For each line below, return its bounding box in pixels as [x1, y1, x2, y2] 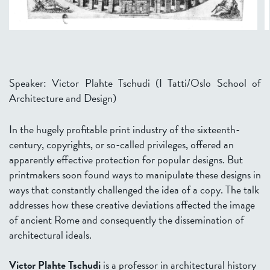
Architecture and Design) [9, 90, 116, 107]
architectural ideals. [9, 227, 92, 243]
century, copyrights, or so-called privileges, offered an [9, 136, 234, 153]
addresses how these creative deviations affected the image [9, 196, 255, 213]
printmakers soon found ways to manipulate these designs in [9, 166, 261, 183]
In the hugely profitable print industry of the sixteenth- [9, 121, 240, 138]
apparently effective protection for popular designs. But [9, 151, 243, 168]
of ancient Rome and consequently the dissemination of [9, 212, 244, 228]
